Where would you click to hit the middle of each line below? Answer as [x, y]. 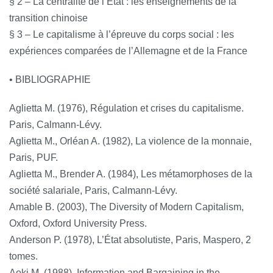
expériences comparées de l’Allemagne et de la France [128, 51]
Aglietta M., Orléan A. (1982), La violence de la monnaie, [130, 141]
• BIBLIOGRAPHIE [50, 79]
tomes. [23, 256]
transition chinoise [48, 18]
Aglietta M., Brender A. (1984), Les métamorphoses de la [131, 174]
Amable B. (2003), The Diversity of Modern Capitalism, [126, 207]
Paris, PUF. [34, 157]
